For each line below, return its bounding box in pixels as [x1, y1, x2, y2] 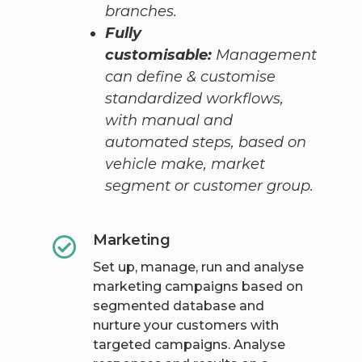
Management [215, 46, 317, 65]
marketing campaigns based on [92, 279, 303, 295]
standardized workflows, [104, 90, 284, 108]
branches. [104, 2, 177, 21]
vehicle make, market [104, 155, 265, 174]
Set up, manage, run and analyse [92, 259, 304, 276]
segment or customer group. [104, 177, 314, 196]
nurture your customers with [92, 318, 279, 334]
